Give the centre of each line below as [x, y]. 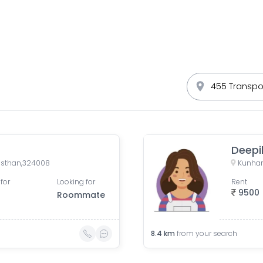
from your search [207, 233]
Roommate [81, 195]
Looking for [76, 182]
